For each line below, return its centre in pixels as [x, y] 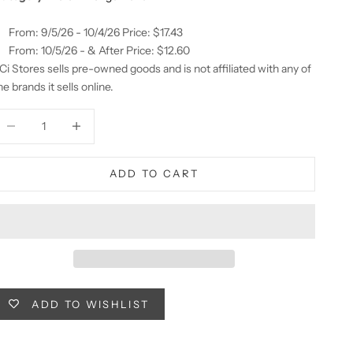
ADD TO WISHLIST [91, 304]
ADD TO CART [154, 174]
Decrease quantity [104, 117]
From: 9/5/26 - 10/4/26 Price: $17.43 [96, 32]
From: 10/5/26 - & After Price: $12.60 [100, 50]
